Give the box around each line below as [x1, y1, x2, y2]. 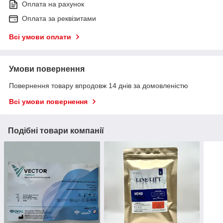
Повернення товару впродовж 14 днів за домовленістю [9, 81, 188, 90]
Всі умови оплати [9, 32, 71, 41]
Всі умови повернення [9, 97, 88, 106]
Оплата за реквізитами [22, 14, 96, 22]
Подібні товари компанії [8, 126, 104, 135]
